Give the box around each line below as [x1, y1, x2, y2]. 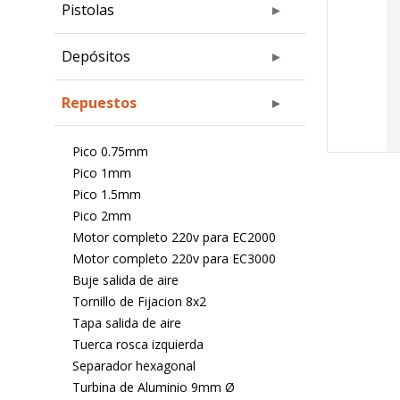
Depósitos [61, 46, 130, 66]
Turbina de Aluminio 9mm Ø [71, 379, 235, 396]
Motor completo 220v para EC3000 [71, 250, 276, 267]
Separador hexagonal [71, 357, 196, 374]
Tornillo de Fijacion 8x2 [71, 293, 206, 310]
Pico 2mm [71, 207, 131, 224]
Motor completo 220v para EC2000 [71, 229, 276, 246]
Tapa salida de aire [71, 314, 181, 331]
